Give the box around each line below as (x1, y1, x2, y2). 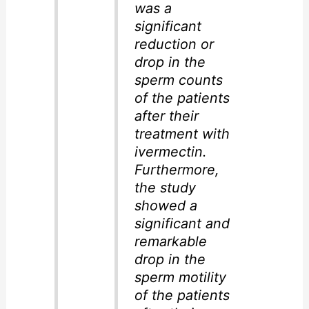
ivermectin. (134, 143, 206, 161)
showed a (134, 197, 197, 215)
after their (134, 108, 199, 125)
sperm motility (134, 269, 226, 286)
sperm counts (134, 72, 223, 89)
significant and (134, 215, 230, 232)
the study (134, 179, 196, 197)
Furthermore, (134, 161, 219, 179)
